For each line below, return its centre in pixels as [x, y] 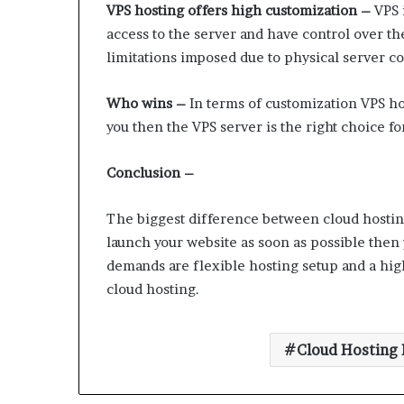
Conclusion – [150, 173]
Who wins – [146, 104]
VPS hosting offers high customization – [239, 11]
